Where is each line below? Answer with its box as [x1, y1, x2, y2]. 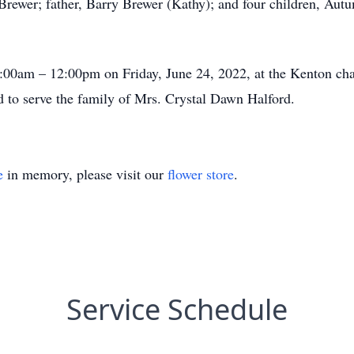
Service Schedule [66, 290, 288, 329]
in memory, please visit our [3, 164, 168, 183]
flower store [168, 164, 234, 183]
